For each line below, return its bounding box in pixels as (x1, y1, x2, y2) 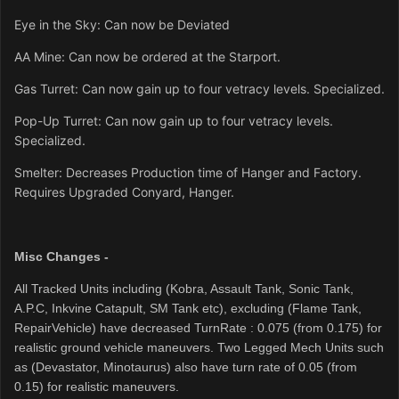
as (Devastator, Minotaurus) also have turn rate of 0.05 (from (14, 359, 357, 374)
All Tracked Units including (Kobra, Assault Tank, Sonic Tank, (14, 281, 354, 296)
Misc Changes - (14, 248, 112, 264)
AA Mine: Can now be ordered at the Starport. (14, 48, 281, 64)
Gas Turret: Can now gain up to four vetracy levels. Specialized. (14, 80, 385, 96)
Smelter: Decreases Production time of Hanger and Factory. (14, 164, 362, 180)
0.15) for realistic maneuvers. (14, 379, 183, 394)
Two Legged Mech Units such (217, 339, 384, 354)
